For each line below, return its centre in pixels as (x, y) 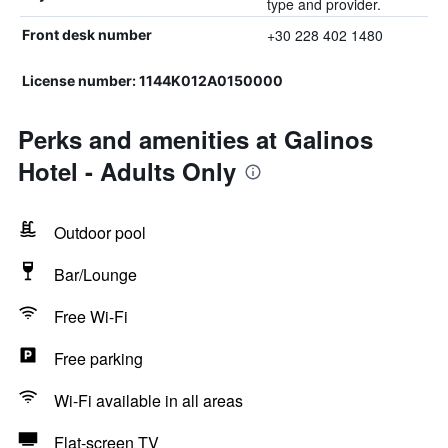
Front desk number (87, 34)
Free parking (98, 358)
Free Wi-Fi (91, 316)
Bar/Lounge (95, 274)
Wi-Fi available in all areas (148, 400)
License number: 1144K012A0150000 (152, 80)
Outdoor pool (100, 232)
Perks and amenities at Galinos (195, 139)
